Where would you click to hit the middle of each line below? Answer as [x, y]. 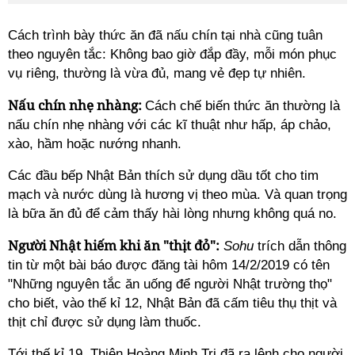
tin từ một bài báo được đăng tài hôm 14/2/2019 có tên [169, 265]
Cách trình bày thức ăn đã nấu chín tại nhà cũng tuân [165, 35]
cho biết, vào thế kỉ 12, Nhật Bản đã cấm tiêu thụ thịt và [172, 303]
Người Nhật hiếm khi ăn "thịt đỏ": [114, 245]
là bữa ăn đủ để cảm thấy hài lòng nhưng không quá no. [172, 214]
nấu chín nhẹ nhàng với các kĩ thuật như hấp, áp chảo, [170, 125]
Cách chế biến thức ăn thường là [242, 106]
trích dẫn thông [302, 246]
